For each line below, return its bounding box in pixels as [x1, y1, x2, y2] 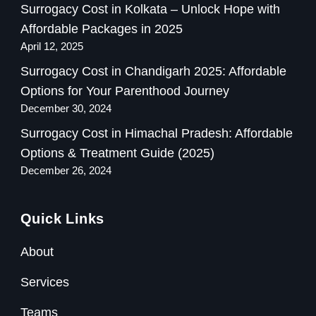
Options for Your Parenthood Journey [20, 84, 229, 99]
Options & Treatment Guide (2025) [20, 146, 214, 161]
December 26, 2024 [20, 165, 111, 177]
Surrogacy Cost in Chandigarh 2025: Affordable [20, 64, 286, 79]
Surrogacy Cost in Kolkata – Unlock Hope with [20, 2, 280, 17]
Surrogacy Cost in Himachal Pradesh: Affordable [20, 126, 293, 141]
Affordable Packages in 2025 [20, 22, 183, 37]
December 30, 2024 [20, 103, 111, 115]
